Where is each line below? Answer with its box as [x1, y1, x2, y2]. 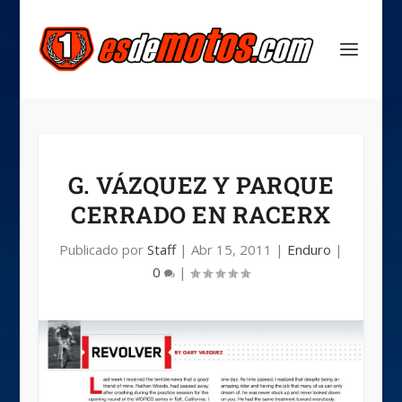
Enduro [286, 240, 331, 258]
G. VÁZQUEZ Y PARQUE [67, 170, 335, 200]
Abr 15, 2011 [190, 240, 272, 258]
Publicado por [58, 240, 147, 258]
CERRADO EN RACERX [71, 199, 331, 230]
